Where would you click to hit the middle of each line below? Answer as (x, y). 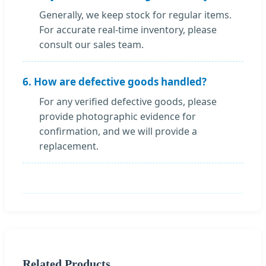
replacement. (69, 146)
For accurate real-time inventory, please (128, 30)
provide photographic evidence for (118, 117)
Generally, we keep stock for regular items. (135, 15)
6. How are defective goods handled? (115, 82)
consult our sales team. (91, 45)
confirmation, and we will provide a (118, 132)
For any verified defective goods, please (128, 102)
